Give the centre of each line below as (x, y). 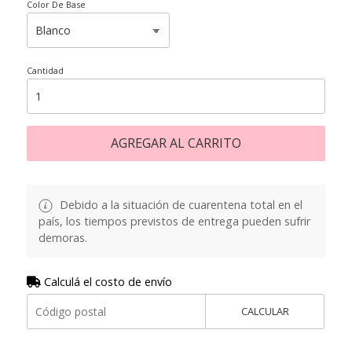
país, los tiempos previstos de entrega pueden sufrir (174, 221)
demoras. (62, 237)
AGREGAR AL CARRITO (176, 143)
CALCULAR (265, 311)
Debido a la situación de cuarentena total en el (179, 204)
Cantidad (45, 70)
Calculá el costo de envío (106, 281)
